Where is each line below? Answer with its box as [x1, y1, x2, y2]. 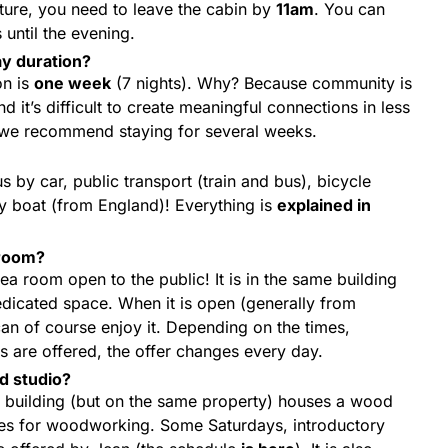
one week [34, 73, 111, 93]
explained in [277, 195, 371, 215]
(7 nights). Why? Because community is [111, 73, 412, 93]
